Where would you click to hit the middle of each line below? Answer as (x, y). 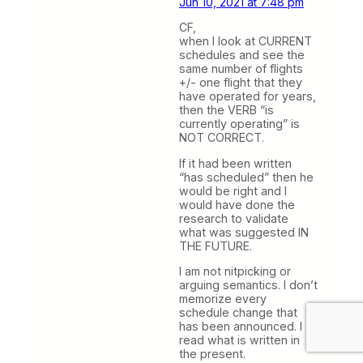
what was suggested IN (244, 232)
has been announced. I (241, 326)
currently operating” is (239, 124)
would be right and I (233, 190)
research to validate (234, 218)
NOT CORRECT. (222, 138)
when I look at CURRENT (246, 41)
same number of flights (241, 69)
